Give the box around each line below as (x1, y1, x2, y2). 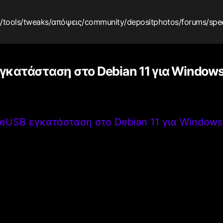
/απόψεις (48, 16, 82, 27)
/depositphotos (124, 16, 179, 27)
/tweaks (20, 16, 49, 27)
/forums (178, 16, 207, 27)
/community (82, 16, 124, 27)
